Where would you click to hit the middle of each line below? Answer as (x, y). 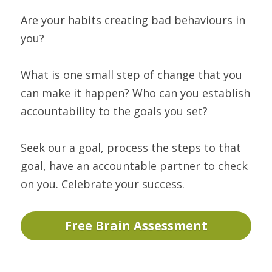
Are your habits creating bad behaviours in (133, 20)
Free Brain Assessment (136, 226)
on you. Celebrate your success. (103, 184)
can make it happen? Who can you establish (135, 93)
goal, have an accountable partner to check (134, 166)
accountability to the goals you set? (114, 111)
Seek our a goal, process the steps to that (131, 148)
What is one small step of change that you (131, 75)
